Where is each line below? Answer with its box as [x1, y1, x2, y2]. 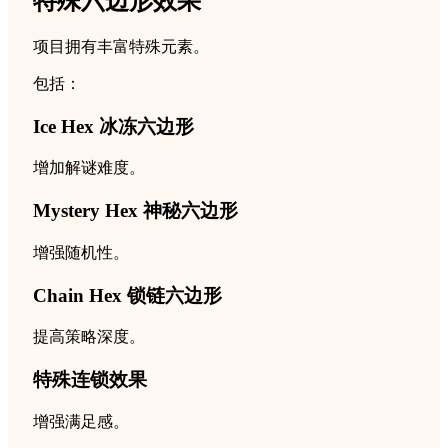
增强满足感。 [33, 412, 129, 430]
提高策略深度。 [33, 328, 145, 346]
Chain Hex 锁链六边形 [33, 284, 222, 306]
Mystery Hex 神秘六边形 [33, 200, 238, 222]
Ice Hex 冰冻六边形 [33, 115, 194, 137]
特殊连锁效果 [33, 369, 147, 391]
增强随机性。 [33, 243, 129, 261]
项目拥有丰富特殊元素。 [33, 38, 209, 56]
